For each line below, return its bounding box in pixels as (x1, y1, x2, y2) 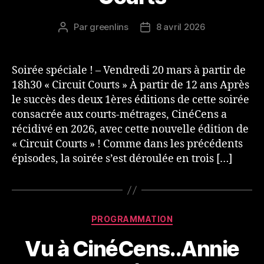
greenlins (90, 21, 128, 33)
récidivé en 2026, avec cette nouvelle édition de (12, 123, 249, 137)
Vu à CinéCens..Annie (25, 235, 239, 262)
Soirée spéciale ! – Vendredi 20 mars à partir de (12, 64, 246, 78)
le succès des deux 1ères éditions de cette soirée (12, 93, 249, 107)
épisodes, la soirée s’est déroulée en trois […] (12, 152, 232, 166)
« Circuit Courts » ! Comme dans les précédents (12, 137, 243, 151)
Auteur (62, 22, 91, 34)
